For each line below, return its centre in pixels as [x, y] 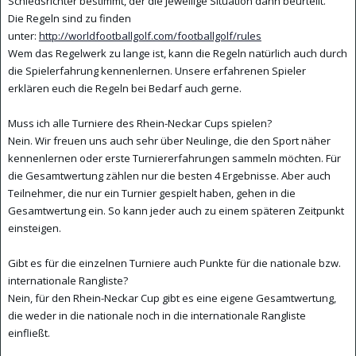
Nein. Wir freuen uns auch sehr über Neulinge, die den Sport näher [169, 141]
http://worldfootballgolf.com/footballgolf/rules [150, 36]
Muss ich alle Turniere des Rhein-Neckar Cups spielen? [139, 124]
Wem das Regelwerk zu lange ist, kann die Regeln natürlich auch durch [177, 54]
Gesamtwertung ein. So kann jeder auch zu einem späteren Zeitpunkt [176, 211]
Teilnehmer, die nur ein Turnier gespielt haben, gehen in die [151, 193]
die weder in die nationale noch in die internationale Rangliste [157, 316]
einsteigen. [34, 228]
